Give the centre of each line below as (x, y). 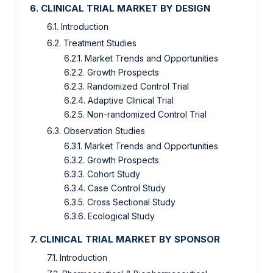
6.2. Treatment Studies (92, 43)
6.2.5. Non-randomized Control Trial (136, 115)
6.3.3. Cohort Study (102, 174)
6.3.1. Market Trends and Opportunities (141, 146)
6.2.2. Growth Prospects (112, 73)
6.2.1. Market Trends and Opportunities (141, 58)
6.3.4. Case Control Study (115, 188)
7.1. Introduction (77, 258)
